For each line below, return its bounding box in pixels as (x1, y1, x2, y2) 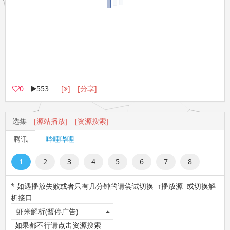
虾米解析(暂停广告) (16, 206, 78, 216)
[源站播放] (33, 116, 68, 126)
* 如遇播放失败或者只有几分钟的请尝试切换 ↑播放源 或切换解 (11, 181, 216, 191)
